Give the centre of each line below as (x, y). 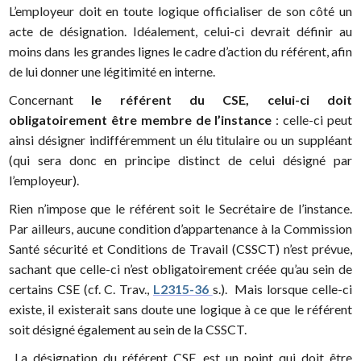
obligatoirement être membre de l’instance (141, 120)
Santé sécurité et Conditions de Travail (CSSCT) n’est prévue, (180, 249)
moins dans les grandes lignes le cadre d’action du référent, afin (180, 52)
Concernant (50, 100)
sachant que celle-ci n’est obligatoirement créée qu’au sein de (180, 269)
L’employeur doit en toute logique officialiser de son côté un (180, 11)
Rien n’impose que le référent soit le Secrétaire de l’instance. (180, 209)
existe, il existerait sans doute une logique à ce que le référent (180, 309)
